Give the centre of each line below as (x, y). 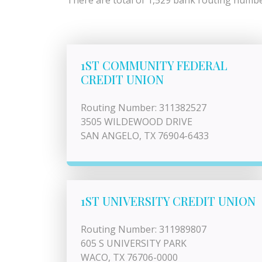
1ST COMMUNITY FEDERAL (154, 65)
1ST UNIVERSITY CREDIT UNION (168, 201)
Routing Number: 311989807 (144, 229)
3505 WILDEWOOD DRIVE (137, 122)
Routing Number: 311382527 (144, 108)
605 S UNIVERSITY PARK (134, 243)
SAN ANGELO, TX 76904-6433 (145, 136)
